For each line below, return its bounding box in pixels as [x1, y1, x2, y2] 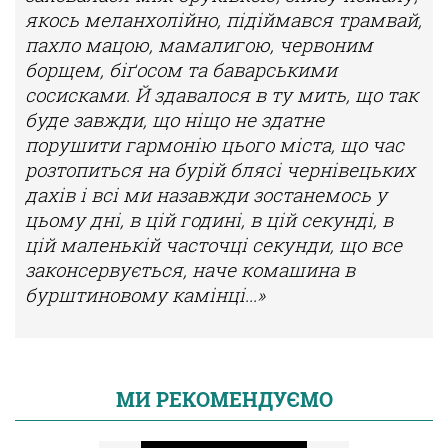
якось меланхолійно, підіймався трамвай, [25, 7, 422, 33]
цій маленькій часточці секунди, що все [25, 232, 402, 258]
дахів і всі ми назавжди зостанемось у [25, 182, 387, 208]
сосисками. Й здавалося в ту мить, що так [25, 82, 418, 108]
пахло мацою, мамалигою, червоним [25, 32, 373, 58]
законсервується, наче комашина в [25, 257, 355, 283]
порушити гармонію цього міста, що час [25, 132, 404, 158]
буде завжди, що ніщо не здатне [25, 107, 324, 133]
